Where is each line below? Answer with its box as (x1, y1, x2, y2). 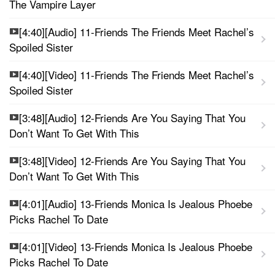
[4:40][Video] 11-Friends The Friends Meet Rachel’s (19, 66, 254, 82)
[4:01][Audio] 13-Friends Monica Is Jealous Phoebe (19, 195, 252, 211)
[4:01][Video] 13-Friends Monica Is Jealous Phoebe (19, 238, 252, 254)
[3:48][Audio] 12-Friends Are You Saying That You (19, 109, 246, 125)
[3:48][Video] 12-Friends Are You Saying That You (19, 152, 246, 168)
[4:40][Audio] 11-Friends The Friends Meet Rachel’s (19, 23, 254, 39)
